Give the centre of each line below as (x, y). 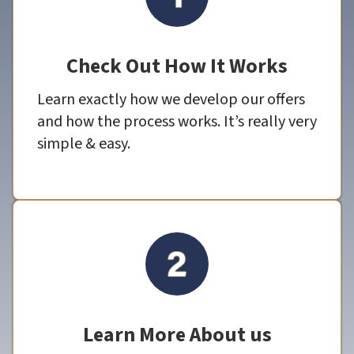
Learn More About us (177, 334)
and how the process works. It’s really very (177, 121)
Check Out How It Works (177, 66)
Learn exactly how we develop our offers (171, 99)
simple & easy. (84, 143)
